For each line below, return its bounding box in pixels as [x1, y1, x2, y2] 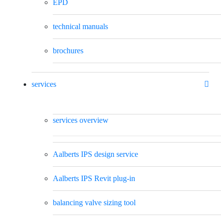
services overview [53, 115, 109, 124]
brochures [53, 46, 83, 55]
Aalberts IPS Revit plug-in [53, 174, 135, 183]
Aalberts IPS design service [53, 149, 138, 158]
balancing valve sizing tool [53, 198, 136, 207]
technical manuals [53, 22, 108, 31]
